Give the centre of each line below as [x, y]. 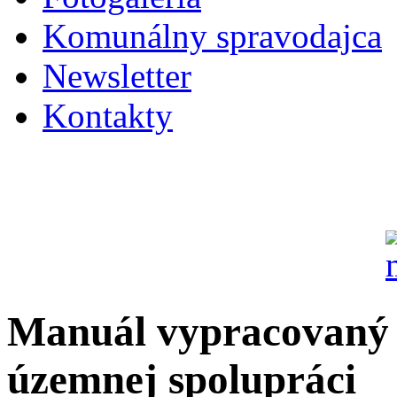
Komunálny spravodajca [212, 36]
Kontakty [108, 116]
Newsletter [117, 76]
